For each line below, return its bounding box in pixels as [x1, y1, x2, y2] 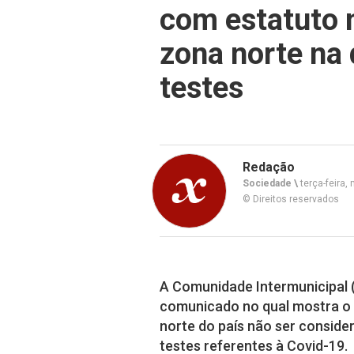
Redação [243, 160, 295, 175]
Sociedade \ [243, 178, 298, 189]
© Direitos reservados [243, 194, 339, 205]
